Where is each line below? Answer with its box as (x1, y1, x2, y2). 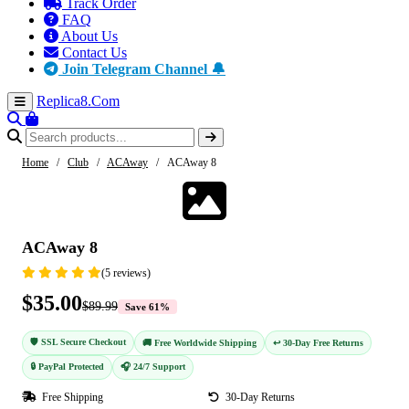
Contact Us (58, 45, 127, 61)
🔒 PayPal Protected (30, 362, 104, 372)
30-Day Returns (223, 391, 295, 404)
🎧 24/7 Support (121, 362, 185, 372)
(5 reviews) (101, 266, 151, 279)
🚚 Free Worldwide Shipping (142, 338, 257, 349)
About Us (58, 28, 118, 45)
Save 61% (125, 301, 170, 313)
